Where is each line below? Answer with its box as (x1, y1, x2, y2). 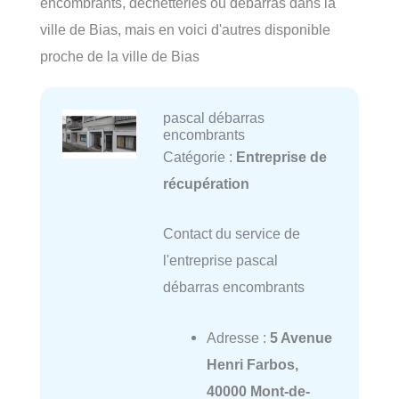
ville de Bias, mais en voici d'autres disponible (40, 21, 330, 38)
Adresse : (206, 329, 270, 346)
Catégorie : (162, 149, 236, 166)
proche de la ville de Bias (40, 48, 199, 65)
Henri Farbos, (206, 355, 298, 372)
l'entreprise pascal (162, 252, 278, 269)
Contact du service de (162, 225, 300, 242)
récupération (162, 175, 249, 192)
